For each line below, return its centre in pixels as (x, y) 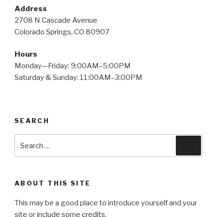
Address (31, 8)
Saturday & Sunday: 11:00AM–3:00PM (78, 78)
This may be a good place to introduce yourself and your (106, 203)
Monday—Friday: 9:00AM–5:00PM (73, 66)
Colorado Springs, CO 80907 (62, 32)
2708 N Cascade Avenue (56, 20)
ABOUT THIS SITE (53, 183)
